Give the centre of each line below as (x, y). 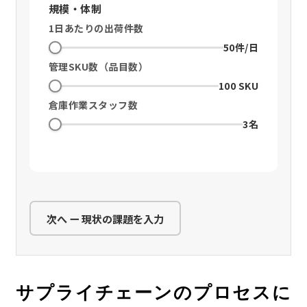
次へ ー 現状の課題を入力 (105, 218)
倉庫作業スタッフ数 (93, 105)
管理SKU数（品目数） (98, 67)
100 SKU (238, 86)
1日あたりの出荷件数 (96, 28)
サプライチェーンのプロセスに (153, 293)
